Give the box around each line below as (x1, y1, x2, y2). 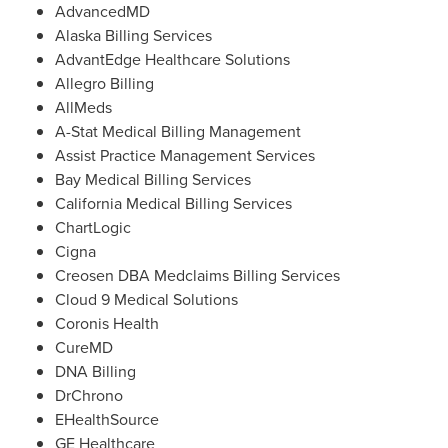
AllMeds (55, 96, 112, 119)
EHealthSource (55, 408, 159, 431)
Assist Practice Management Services (55, 144, 315, 167)
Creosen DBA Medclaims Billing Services (55, 264, 340, 287)
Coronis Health (55, 312, 159, 335)
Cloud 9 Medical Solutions (55, 288, 238, 311)
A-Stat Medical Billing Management (55, 120, 301, 143)
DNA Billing (55, 360, 136, 383)
